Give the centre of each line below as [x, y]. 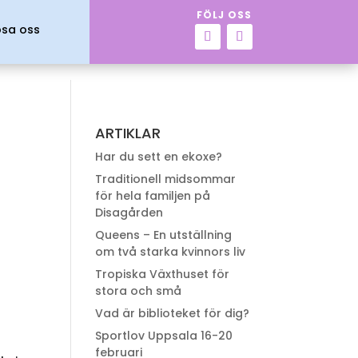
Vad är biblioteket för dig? [173, 313]
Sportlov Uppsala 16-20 [164, 336]
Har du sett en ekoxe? [159, 157]
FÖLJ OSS [224, 15]
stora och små [139, 291]
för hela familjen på [153, 196]
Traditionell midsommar [166, 179]
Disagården [129, 213]
